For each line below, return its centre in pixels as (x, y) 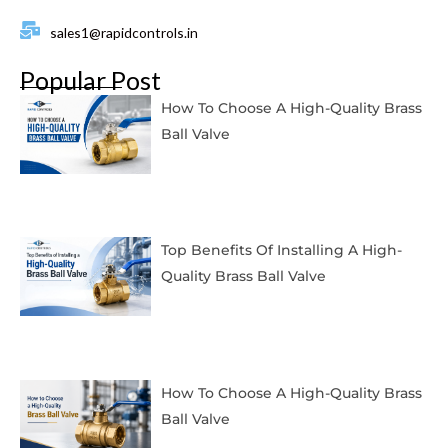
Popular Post (90, 80)
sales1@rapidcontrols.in (124, 33)
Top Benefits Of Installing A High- (281, 250)
